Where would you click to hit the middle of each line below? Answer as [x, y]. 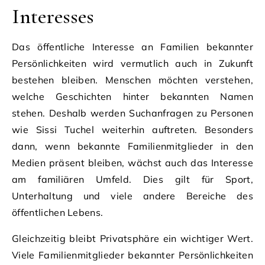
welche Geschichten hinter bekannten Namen [132, 96]
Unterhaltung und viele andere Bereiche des [132, 195]
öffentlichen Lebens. [58, 212]
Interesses [53, 16]
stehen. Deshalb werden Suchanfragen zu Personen [132, 113]
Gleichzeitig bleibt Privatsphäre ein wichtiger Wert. [132, 238]
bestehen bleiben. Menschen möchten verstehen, [132, 80]
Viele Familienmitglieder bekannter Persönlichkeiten [132, 255]
